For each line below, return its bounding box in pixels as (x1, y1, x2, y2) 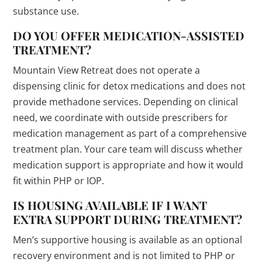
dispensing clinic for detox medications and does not (13, 80, 246, 93)
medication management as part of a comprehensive (13, 127, 247, 140)
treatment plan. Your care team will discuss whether (13, 143, 243, 156)
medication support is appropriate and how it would (13, 158, 244, 172)
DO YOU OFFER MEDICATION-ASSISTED (13, 27, 245, 44)
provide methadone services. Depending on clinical (13, 95, 239, 109)
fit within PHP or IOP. (13, 174, 105, 188)
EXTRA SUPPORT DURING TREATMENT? (13, 211, 243, 227)
